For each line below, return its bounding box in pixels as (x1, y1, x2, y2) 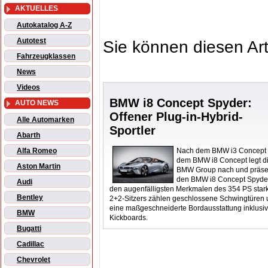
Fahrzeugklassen (17, 52, 75, 61)
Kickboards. (109, 213, 148, 222)
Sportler (109, 124, 156, 138)
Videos (17, 83, 40, 92)
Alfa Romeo (17, 147, 57, 156)
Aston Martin (17, 162, 60, 171)
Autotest (17, 36, 46, 45)
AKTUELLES (15, 4, 58, 13)
